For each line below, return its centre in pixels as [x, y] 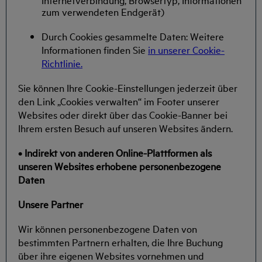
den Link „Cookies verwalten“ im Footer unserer [119, 101]
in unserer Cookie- [186, 49]
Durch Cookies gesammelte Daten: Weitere [133, 36]
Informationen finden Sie [95, 49]
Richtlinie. [62, 63]
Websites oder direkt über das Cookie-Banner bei [123, 114]
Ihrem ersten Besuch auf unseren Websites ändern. [125, 127]
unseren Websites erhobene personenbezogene [120, 166]
